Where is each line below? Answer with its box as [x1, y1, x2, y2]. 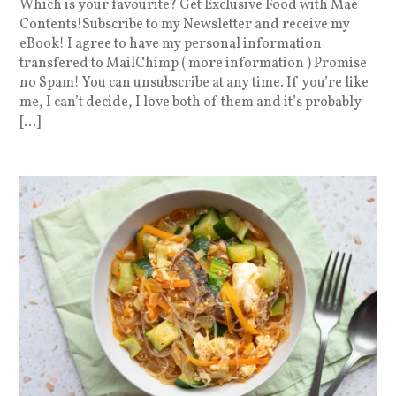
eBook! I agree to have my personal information [19, 34, 323, 54]
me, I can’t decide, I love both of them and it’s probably [19, 92, 362, 112]
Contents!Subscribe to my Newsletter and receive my [19, 14, 351, 34]
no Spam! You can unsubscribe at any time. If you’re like [19, 72, 369, 93]
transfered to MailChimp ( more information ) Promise [19, 53, 368, 73]
